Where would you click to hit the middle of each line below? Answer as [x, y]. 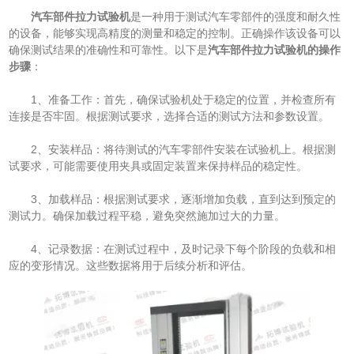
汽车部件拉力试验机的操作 [275, 50]
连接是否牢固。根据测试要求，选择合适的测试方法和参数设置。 [169, 117]
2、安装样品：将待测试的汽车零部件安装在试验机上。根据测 [173, 150]
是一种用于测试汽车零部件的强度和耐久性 [236, 17]
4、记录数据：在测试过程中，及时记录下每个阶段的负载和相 [173, 249]
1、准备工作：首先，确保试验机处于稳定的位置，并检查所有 [173, 100]
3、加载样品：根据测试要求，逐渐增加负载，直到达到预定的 [173, 200]
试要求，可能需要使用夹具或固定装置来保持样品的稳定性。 [158, 166]
